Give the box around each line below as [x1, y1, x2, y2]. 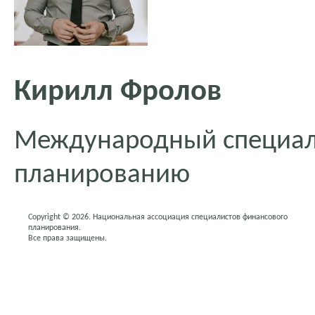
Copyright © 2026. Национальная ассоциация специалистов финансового [28, 212, 288, 221]
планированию [14, 161, 190, 189]
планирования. [28, 223, 81, 232]
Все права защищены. [28, 233, 107, 243]
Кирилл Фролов [14, 77, 221, 108]
